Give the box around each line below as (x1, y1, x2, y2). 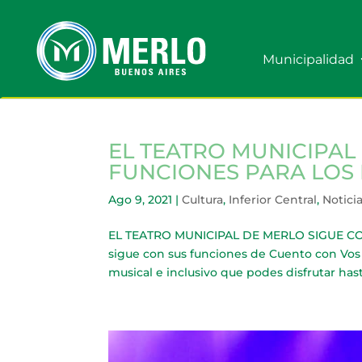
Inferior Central (229, 192, 318, 207)
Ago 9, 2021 (108, 192, 173, 207)
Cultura (182, 192, 224, 207)
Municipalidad (263, 52, 354, 67)
